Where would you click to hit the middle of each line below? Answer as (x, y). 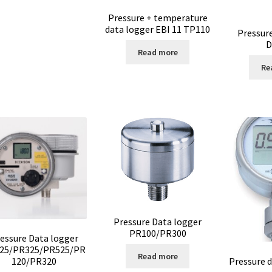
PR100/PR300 (158, 233)
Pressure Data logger (158, 221)
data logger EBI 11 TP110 (158, 29)
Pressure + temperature (158, 17)
